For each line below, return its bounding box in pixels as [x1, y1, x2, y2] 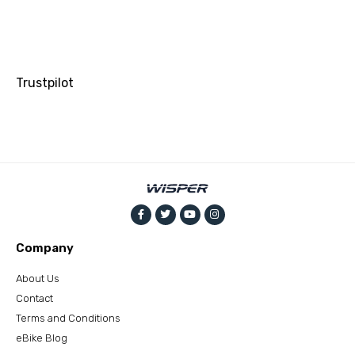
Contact [16, 292, 53, 304]
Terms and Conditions [16, 311, 120, 324]
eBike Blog [16, 331, 67, 344]
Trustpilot [16, 75, 74, 91]
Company [16, 240, 74, 255]
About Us [16, 272, 59, 284]
